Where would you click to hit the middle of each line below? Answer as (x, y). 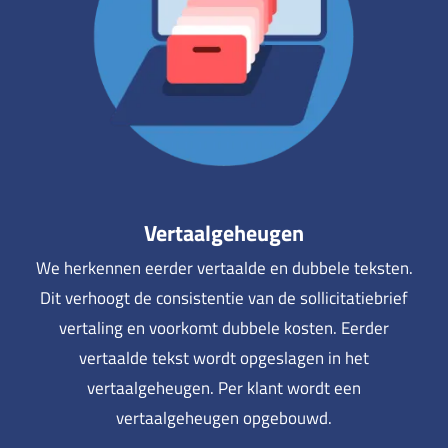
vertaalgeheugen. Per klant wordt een (224, 388)
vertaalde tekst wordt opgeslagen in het (224, 358)
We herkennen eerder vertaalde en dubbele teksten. (224, 268)
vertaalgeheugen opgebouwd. (224, 418)
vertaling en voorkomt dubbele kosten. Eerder (224, 328)
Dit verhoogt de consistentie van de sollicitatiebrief (224, 298)
